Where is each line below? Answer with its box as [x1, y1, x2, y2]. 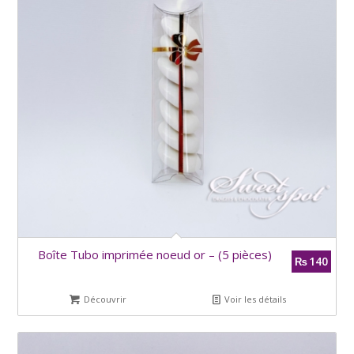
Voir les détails [222, 292, 287, 305]
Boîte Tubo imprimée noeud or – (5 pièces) [37, 246, 272, 262]
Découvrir [81, 292, 127, 305]
